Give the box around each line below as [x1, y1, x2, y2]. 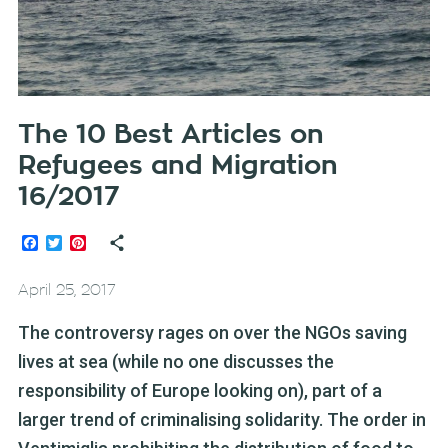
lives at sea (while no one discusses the [17, 351, 334, 373]
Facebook [37, 233, 107, 253]
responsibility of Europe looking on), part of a [17, 380, 382, 402]
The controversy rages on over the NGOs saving [17, 322, 407, 344]
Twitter [61, 233, 111, 253]
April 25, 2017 [17, 283, 116, 299]
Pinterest [85, 233, 151, 253]
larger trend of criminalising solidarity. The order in [17, 409, 426, 431]
